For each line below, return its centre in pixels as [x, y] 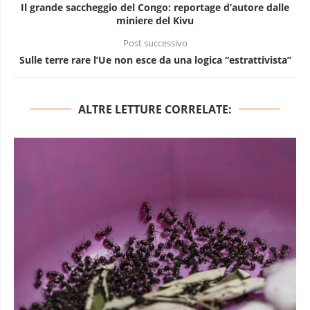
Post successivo [155, 43]
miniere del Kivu [155, 20]
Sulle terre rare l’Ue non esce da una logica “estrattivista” [155, 60]
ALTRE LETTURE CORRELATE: [155, 109]
